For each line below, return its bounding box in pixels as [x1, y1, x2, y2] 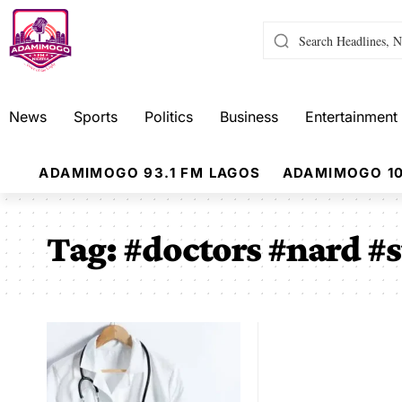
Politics [144, 107, 193, 126]
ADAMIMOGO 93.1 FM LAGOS [39, 164, 261, 181]
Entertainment [305, 107, 398, 126]
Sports [74, 107, 118, 126]
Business [220, 107, 278, 126]
